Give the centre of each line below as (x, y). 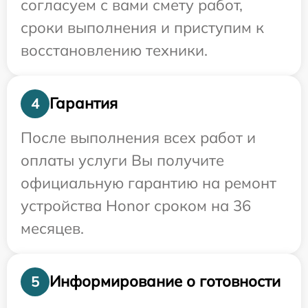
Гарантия (84, 103)
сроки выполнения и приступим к (142, 27)
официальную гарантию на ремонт (148, 183)
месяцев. (52, 228)
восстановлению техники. (114, 50)
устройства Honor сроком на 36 (136, 205)
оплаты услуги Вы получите (122, 160)
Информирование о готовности (165, 281)
